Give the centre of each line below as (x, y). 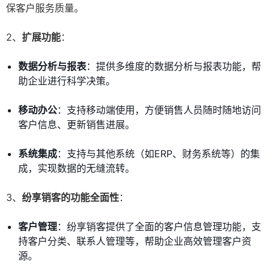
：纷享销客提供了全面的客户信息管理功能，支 (159, 227)
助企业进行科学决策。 (67, 81)
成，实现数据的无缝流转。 (76, 168)
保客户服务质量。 (45, 8)
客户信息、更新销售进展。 (76, 125)
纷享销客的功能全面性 (70, 198)
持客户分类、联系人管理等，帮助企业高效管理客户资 (135, 241)
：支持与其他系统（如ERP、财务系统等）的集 (158, 154)
